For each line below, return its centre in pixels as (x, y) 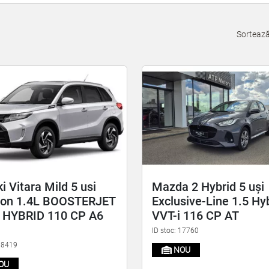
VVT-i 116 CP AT (195, 215)
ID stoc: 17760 (175, 230)
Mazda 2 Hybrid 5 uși (208, 186)
